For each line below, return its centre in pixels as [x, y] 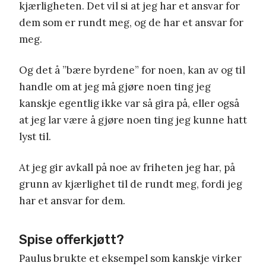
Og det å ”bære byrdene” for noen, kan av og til [132, 70]
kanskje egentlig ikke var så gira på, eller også [129, 103]
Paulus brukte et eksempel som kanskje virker [130, 258]
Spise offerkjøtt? [72, 239]
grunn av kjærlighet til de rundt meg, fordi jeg [131, 184]
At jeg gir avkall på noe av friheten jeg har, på [127, 167]
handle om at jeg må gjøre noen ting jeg [115, 86]
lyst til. [35, 136]
